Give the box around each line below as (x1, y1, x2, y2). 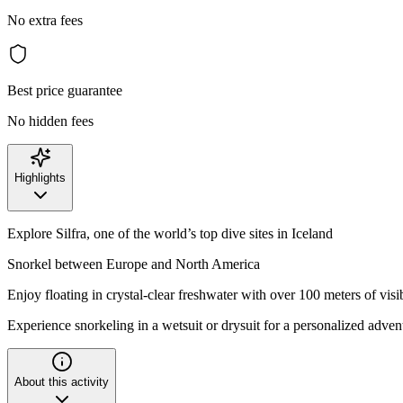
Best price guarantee (7, 82, 122, 98)
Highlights (14, 170, 66, 184)
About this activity (14, 374, 109, 389)
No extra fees (7, 12, 83, 28)
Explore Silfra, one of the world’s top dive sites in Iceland (7, 225, 333, 241)
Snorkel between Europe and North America (7, 255, 260, 272)
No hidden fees (7, 112, 94, 129)
